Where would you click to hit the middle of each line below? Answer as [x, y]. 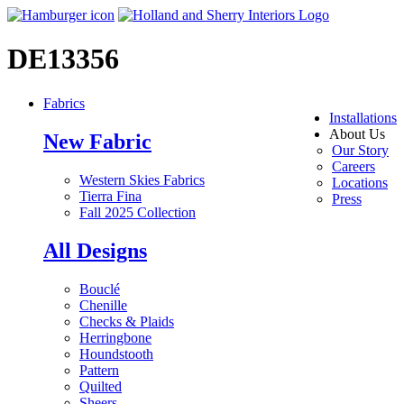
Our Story [360, 150]
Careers [353, 166]
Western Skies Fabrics [142, 179]
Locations [360, 182]
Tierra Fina [110, 196]
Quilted [101, 386]
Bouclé [100, 289]
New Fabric [97, 141]
